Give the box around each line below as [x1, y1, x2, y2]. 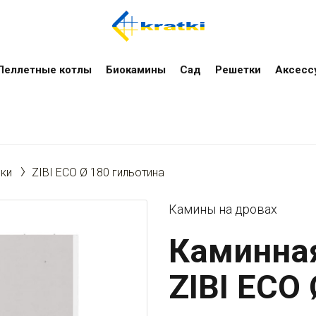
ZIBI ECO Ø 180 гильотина [32, 166, 164, 179]
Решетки [215, 63, 261, 76]
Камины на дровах [169, 202, 277, 217]
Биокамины [106, 63, 166, 76]
